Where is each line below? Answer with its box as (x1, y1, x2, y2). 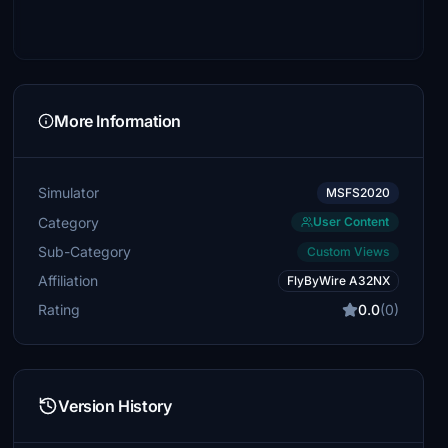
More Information (54, 111, 181, 131)
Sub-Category (38, 242, 132, 260)
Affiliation (38, 272, 99, 289)
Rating (38, 301, 81, 318)
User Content (312, 214, 389, 229)
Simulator (38, 184, 100, 201)
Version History (58, 396, 172, 416)
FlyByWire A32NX (286, 273, 390, 288)
